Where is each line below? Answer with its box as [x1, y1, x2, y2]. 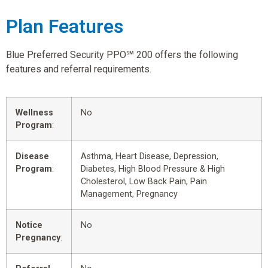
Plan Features [6, 14, 123, 38]
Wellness [16, 108, 53, 118]
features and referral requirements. [6, 63, 151, 75]
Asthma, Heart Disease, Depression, [81, 151, 218, 162]
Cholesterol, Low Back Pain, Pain [81, 176, 207, 187]
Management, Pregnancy [81, 189, 178, 200]
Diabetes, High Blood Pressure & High [81, 164, 225, 175]
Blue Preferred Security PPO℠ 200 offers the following [6, 48, 238, 60]
